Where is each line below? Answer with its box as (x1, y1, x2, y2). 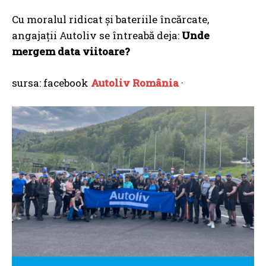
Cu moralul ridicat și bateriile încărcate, (12, 12, 209, 27)
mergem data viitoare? (12, 45, 130, 59)
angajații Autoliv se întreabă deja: (12, 28, 182, 43)
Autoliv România (91, 76, 179, 90)
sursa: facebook (12, 76, 91, 90)
